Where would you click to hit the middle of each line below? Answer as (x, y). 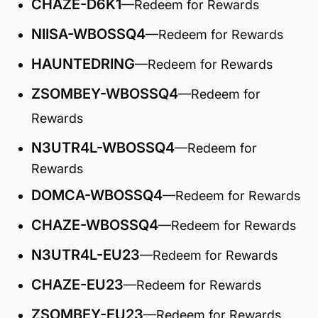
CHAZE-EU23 (77, 285)
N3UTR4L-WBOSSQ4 (103, 148)
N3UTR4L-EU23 (86, 255)
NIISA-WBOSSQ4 (88, 34)
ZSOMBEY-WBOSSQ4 (105, 94)
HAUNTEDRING (83, 64)
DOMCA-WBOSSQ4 (97, 195)
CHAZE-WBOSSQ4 (95, 225)
